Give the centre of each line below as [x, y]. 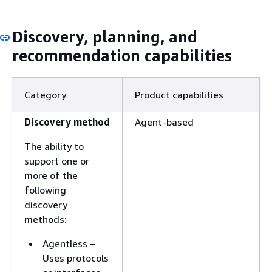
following [45, 190]
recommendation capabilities [122, 56]
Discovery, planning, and [105, 37]
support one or [57, 161]
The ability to [54, 146]
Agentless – [69, 243]
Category [45, 95]
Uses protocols [76, 258]
